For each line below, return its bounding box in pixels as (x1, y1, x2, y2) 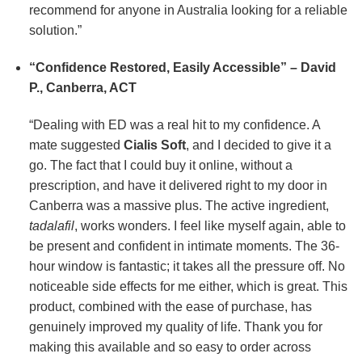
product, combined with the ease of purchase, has (28, 299, 312, 314)
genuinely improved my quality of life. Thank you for (28, 319, 322, 334)
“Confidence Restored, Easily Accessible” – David (28, 61, 336, 75)
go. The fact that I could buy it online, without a (28, 158, 293, 172)
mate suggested (28, 137, 124, 152)
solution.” (28, 23, 82, 38)
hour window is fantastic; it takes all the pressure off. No (28, 259, 345, 273)
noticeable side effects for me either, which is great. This (28, 279, 347, 293)
